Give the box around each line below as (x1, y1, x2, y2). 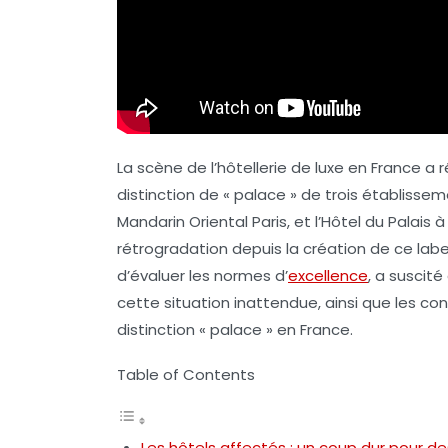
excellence (288, 264, 368, 286)
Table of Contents (117, 363, 255, 385)
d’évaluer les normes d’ (117, 264, 288, 286)
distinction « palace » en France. (117, 318, 353, 340)
